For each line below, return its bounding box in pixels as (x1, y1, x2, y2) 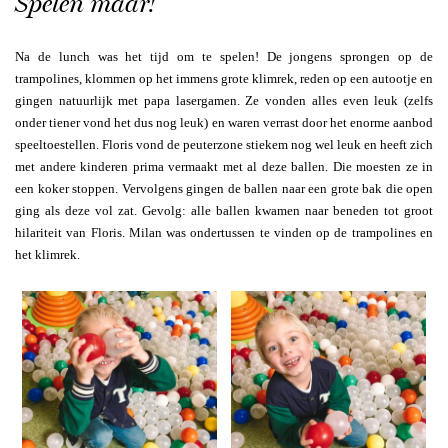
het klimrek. (15, 246, 80, 262)
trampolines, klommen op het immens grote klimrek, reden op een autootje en (15, 70, 433, 86)
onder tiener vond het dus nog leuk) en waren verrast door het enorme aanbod (15, 114, 433, 130)
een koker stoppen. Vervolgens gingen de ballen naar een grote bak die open (15, 180, 433, 196)
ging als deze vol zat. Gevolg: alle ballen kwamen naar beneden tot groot (15, 202, 433, 218)
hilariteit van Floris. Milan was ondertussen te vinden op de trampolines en (15, 224, 433, 240)
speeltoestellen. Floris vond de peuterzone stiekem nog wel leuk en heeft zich (15, 136, 433, 152)
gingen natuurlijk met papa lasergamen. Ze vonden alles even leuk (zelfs (15, 92, 433, 108)
